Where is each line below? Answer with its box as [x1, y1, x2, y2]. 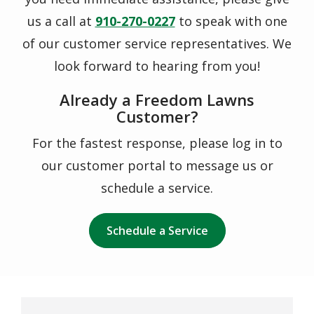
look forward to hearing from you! [54, 57, 260, 74]
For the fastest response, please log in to [32, 135, 282, 151]
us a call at [27, 13, 95, 29]
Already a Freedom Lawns [60, 89, 254, 110]
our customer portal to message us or [41, 157, 273, 174]
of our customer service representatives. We [22, 35, 292, 52]
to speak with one [175, 13, 287, 29]
